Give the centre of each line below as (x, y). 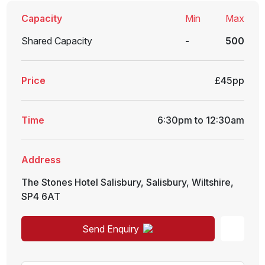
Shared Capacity (56, 41)
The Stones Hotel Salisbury (81, 182)
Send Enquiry (110, 229)
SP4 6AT (41, 196)
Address (41, 160)
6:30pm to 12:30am (201, 120)
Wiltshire (211, 182)
